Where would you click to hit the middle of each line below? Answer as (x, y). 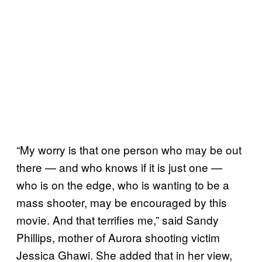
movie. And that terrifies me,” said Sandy (118, 219)
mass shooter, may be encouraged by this (122, 202)
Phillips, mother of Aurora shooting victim (118, 237)
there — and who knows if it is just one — (119, 167)
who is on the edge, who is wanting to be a (123, 184)
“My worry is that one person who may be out (129, 149)
